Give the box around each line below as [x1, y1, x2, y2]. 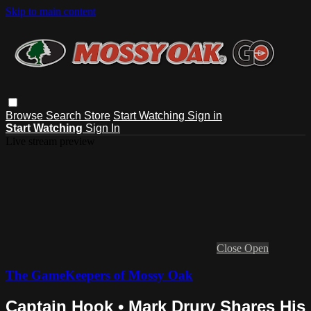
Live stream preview [6, 135, 95, 147]
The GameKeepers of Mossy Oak [6, 267, 193, 283]
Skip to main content [6, 6, 96, 17]
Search [46, 109, 84, 121]
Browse [6, 109, 46, 121]
